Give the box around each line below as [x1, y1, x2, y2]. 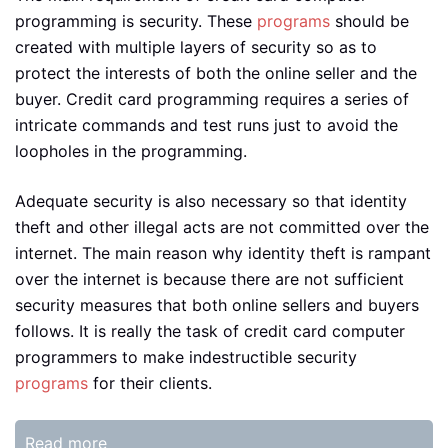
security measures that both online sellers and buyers [15, 295, 419, 315]
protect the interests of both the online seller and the [15, 63, 417, 83]
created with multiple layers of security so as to [15, 37, 377, 57]
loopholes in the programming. [15, 141, 247, 161]
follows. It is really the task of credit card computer [15, 321, 405, 341]
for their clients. [88, 373, 212, 393]
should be [330, 11, 409, 31]
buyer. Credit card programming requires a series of [15, 89, 409, 109]
